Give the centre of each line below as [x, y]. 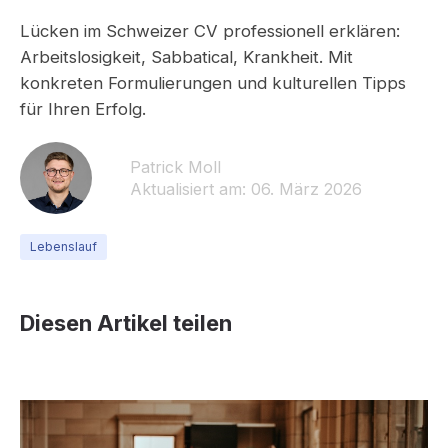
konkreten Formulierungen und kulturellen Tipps [213, 83]
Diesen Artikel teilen [126, 323]
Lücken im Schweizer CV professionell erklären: [210, 31]
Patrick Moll [175, 167]
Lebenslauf [63, 246]
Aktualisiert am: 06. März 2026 [246, 189]
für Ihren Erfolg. [83, 109]
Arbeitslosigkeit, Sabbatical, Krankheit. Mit [186, 57]
